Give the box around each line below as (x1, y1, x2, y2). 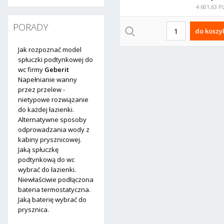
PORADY (13, 20, 48, 33)
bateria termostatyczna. (18, 185, 90, 194)
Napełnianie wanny (18, 75, 77, 84)
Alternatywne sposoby (18, 115, 86, 124)
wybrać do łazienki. (18, 165, 76, 174)
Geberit (44, 65, 69, 74)
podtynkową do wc (18, 155, 74, 164)
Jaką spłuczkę (18, 145, 58, 154)
